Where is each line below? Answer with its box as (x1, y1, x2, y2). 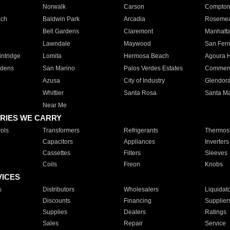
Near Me (42, 102, 67, 109)
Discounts (42, 197, 70, 204)
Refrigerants (123, 127, 158, 134)
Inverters (204, 138, 229, 145)
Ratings (204, 208, 226, 216)
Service (204, 220, 226, 227)
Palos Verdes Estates (123, 65, 183, 72)
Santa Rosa (123, 89, 157, 97)
